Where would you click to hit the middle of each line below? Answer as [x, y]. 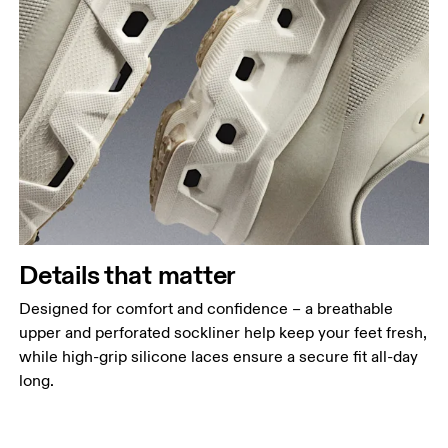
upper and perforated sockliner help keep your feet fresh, [223, 333]
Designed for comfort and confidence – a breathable [206, 309]
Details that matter [128, 275]
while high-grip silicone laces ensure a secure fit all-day [219, 357]
